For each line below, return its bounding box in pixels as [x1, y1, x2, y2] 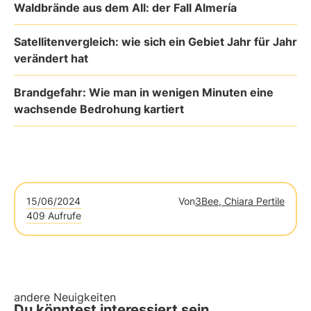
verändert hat [14, 51, 88, 65]
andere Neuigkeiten [14, 290, 116, 304]
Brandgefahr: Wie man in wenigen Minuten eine [14, 85, 274, 99]
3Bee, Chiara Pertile [195, 195, 285, 207]
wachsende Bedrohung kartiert [14, 102, 184, 116]
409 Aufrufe [26, 210, 81, 221]
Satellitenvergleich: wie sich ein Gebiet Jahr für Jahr [14, 35, 297, 49]
